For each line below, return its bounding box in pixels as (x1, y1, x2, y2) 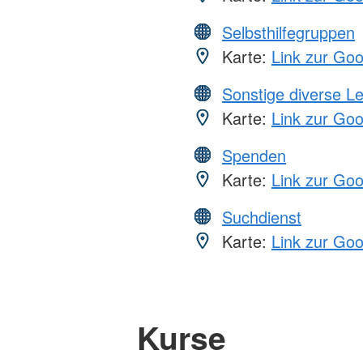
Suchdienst (222, 205, 301, 229)
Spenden (222, 143, 286, 168)
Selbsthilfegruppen (222, 20, 355, 45)
